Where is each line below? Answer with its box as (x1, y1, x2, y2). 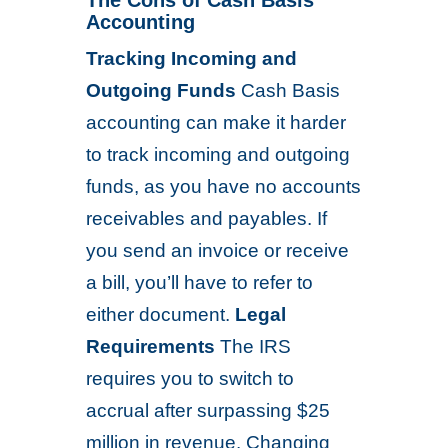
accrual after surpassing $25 (86, 400, 331, 421)
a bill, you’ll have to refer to (86, 272, 314, 293)
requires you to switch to (86, 368, 295, 389)
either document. (86, 304, 236, 325)
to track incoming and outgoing (86, 144, 351, 165)
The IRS (215, 336, 292, 357)
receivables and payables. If (86, 208, 328, 229)
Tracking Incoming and (86, 48, 298, 69)
